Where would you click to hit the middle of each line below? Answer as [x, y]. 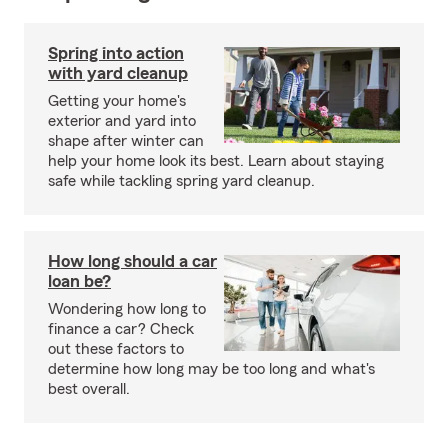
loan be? [79, 280]
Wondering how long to [127, 308]
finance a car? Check [121, 328]
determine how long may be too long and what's [211, 368]
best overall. [89, 388]
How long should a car [132, 260]
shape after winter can [126, 140]
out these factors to [116, 348]
